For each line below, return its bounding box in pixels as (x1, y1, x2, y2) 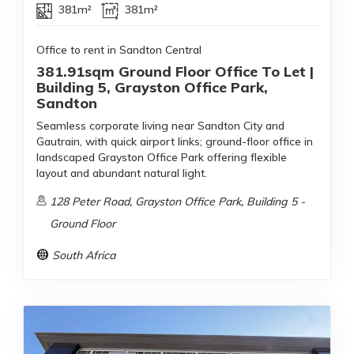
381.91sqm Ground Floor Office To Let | (36, 62, 314, 81)
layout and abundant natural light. (36, 166, 207, 181)
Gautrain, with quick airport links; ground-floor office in (36, 134, 313, 149)
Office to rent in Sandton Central (36, 43, 201, 58)
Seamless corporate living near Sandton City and (36, 119, 284, 134)
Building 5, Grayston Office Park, (36, 78, 268, 97)
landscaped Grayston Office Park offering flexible (36, 150, 287, 165)
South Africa (52, 248, 115, 263)
